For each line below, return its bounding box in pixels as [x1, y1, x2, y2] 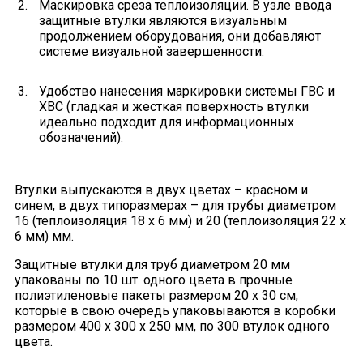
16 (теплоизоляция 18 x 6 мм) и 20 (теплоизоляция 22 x [14, 212, 346, 228]
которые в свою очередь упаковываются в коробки [14, 302, 335, 318]
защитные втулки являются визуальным [38, 12, 287, 28]
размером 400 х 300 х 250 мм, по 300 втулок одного [14, 318, 330, 334]
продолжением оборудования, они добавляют [38, 28, 321, 44]
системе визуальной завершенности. [38, 43, 264, 59]
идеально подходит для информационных [38, 113, 294, 130]
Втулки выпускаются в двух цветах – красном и [14, 181, 308, 198]
